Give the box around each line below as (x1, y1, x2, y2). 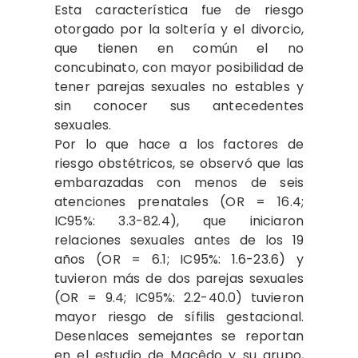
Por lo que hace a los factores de (54, 134, 304, 153)
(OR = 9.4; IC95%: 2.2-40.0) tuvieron (54, 288, 304, 307)
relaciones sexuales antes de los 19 (54, 230, 304, 249)
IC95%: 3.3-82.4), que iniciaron (54, 211, 304, 230)
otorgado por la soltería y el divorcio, (54, 19, 304, 38)
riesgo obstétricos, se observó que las (54, 153, 304, 173)
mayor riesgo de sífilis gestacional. (54, 307, 304, 326)
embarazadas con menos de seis (54, 173, 304, 192)
